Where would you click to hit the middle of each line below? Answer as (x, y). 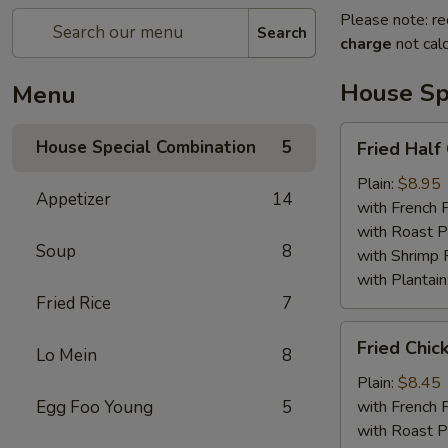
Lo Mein (66, 355)
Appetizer (73, 199)
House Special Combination (146, 147)
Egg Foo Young (94, 407)
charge (366, 44)
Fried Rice (73, 303)
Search (282, 32)
